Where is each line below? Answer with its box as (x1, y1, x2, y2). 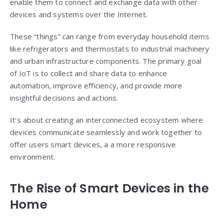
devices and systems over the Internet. (10, 9, 148, 20)
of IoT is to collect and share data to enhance (10, 68, 167, 79)
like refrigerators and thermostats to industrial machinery (10, 44, 210, 54)
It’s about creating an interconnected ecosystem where (10, 115, 203, 125)
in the (170, 180, 209, 197)
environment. (10, 152, 55, 162)
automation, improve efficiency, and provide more (10, 81, 183, 91)
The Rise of (10, 180, 77, 197)
